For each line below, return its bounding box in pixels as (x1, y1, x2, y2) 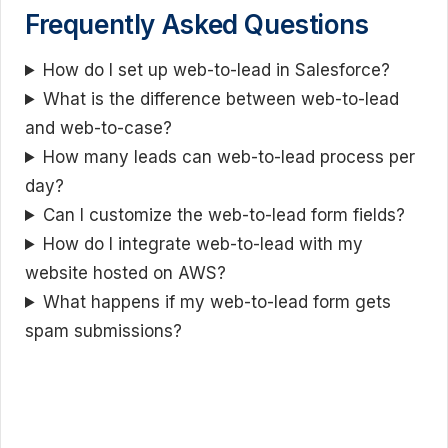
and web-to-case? (25, 118, 172, 138)
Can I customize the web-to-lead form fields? (43, 205, 406, 225)
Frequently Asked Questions (25, 9, 369, 40)
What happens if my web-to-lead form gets (43, 292, 392, 312)
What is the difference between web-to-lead (43, 89, 400, 109)
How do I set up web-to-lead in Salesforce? (43, 60, 391, 80)
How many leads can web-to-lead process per (43, 147, 416, 167)
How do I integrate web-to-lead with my (43, 234, 364, 254)
